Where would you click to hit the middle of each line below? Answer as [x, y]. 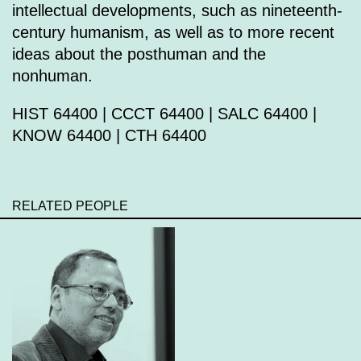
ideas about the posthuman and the [139, 54]
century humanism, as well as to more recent [173, 32]
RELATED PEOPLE [70, 206]
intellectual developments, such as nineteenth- [177, 10]
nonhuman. [52, 76]
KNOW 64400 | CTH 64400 [109, 135]
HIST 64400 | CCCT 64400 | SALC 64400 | [164, 114]
